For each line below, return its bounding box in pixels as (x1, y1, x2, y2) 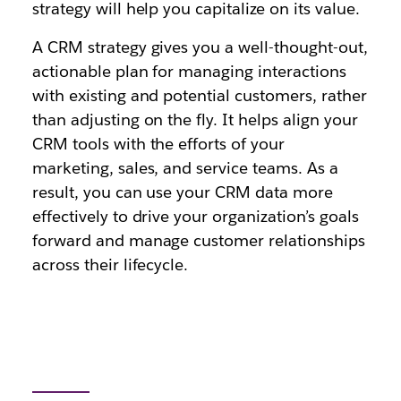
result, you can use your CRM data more (31, 182, 334, 202)
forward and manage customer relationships (31, 230, 365, 251)
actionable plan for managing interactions (31, 61, 346, 81)
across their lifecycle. (31, 254, 189, 275)
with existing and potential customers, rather (31, 85, 367, 106)
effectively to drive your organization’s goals (31, 206, 359, 226)
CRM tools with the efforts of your (31, 133, 286, 154)
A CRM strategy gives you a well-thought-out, (31, 37, 368, 57)
